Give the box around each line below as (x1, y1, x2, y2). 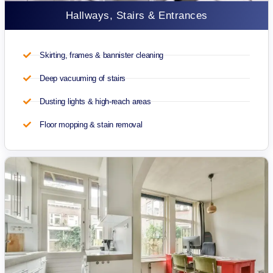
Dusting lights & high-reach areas (40, 97, 151, 106)
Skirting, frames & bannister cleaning (40, 51, 164, 60)
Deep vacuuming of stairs (40, 74, 126, 83)
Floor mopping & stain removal (40, 120, 143, 129)
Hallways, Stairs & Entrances (65, 10, 208, 21)
